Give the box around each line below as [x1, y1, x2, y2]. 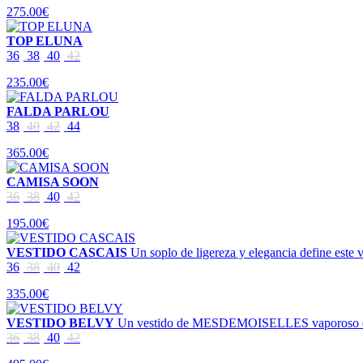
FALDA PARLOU [6, 104, 109, 118]
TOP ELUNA [6, 33, 83, 48]
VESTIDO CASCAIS [6, 245, 127, 259]
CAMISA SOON [6, 174, 99, 189]
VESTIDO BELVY [6, 315, 114, 330]
